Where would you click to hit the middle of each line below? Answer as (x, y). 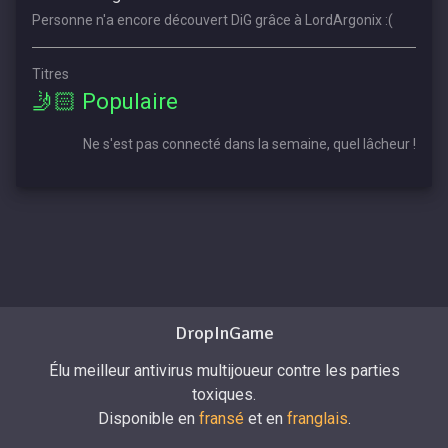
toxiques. (224, 394)
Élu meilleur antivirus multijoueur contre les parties (224, 370)
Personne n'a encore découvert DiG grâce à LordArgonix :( (212, 19)
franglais (317, 418)
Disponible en (148, 418)
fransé (221, 418)
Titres (50, 73)
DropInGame (224, 332)
